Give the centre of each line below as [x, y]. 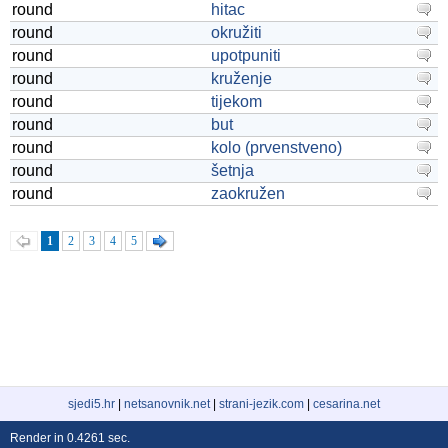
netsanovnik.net [167, 404]
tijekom [236, 101]
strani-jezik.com [261, 404]
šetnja [232, 170]
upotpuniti [246, 55]
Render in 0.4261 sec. [70, 438]
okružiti [236, 32]
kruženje [241, 78]
